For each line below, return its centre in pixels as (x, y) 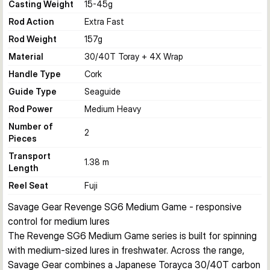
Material (26, 56)
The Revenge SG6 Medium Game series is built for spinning (132, 236)
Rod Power (31, 109)
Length (24, 168)
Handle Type (35, 74)
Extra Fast (104, 21)
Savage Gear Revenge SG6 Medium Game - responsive (125, 207)
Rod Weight (33, 39)
